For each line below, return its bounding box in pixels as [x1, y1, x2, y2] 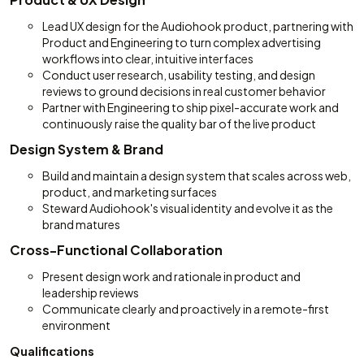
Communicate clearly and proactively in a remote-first [42, 301, 329, 316]
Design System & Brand [10, 141, 163, 158]
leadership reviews [42, 285, 139, 300]
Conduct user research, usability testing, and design [42, 67, 315, 82]
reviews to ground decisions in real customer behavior [42, 84, 326, 98]
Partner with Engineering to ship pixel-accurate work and [42, 100, 339, 115]
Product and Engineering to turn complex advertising [42, 35, 321, 50]
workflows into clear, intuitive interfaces [42, 51, 253, 66]
